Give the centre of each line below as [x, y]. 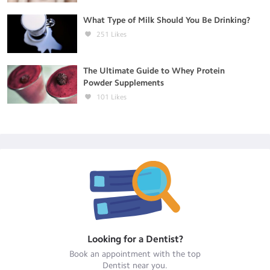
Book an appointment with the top [135, 254]
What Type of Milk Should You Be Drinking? [167, 20]
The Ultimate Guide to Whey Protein [154, 71]
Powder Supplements [124, 83]
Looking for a [116, 239]
